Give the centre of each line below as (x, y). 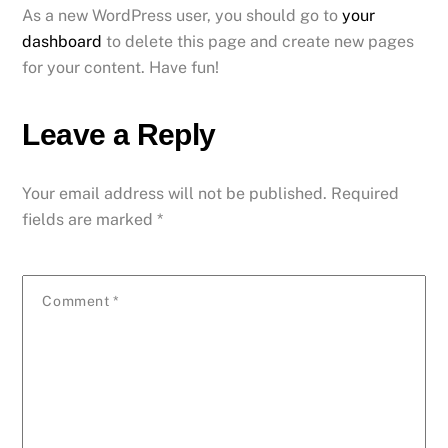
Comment (77, 301)
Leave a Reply (119, 133)
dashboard (62, 41)
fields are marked (90, 220)
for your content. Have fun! (121, 67)
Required (365, 194)
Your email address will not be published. (175, 194)
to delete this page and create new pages (258, 41)
